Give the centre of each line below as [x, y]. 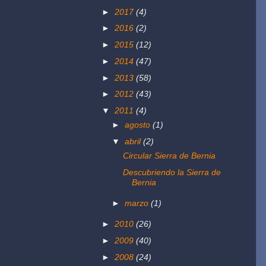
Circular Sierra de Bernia [169, 156]
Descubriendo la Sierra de [172, 172]
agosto [139, 125]
